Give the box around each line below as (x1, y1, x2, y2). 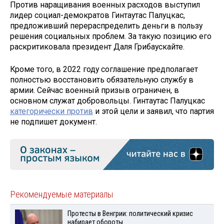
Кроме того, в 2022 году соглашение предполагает (10, 64, 198, 74)
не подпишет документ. (10, 116, 97, 126)
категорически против (10, 106, 93, 116)
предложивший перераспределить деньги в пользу (10, 21, 202, 31)
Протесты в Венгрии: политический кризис (67, 209, 193, 218)
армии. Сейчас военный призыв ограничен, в (10, 85, 179, 95)
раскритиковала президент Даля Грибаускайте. (10, 42, 184, 52)
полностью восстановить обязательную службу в (10, 74, 193, 84)
